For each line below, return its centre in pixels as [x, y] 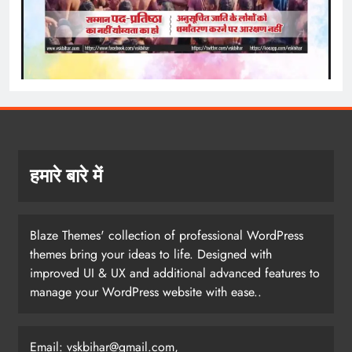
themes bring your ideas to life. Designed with [151, 254]
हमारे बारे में [66, 175]
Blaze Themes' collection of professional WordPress [167, 235]
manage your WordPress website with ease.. [146, 291]
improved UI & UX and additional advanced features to [175, 273]
